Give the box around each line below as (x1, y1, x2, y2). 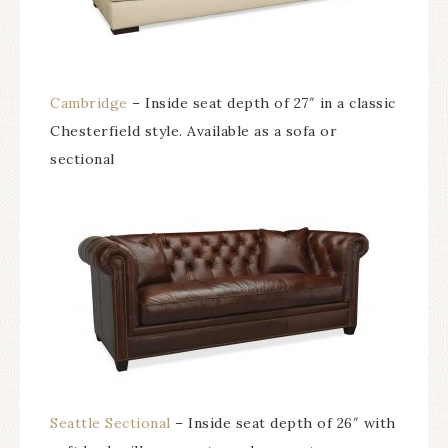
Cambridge (50, 94, 128, 112)
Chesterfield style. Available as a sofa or (50, 122, 337, 140)
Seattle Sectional (50, 414, 175, 432)
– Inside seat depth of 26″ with (175, 414, 396, 432)
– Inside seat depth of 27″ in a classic (127, 94, 396, 112)
